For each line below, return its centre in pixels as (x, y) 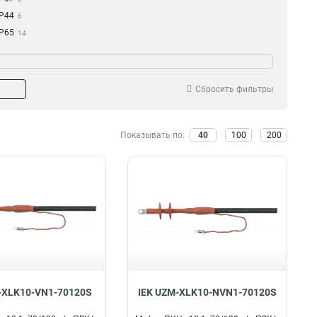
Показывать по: (154, 135)
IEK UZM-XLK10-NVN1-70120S (207, 292)
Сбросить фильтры (234, 89)
